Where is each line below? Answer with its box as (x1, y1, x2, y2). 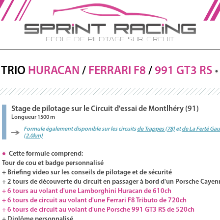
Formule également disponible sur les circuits (24, 126, 137, 132)
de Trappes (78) (137, 126, 175, 132)
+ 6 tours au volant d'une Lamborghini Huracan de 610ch (2, 188, 171, 195)
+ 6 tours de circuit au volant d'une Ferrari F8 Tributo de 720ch (2, 197, 187, 204)
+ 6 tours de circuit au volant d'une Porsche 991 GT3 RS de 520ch (2, 206, 194, 214)
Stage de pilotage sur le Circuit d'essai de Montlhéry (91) (11, 105, 199, 113)
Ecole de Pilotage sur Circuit (46, 36, 174, 43)
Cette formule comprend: (6, 150, 83, 158)
